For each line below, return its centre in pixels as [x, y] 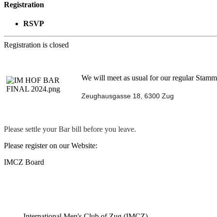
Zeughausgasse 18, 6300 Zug [128, 96]
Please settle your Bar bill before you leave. [70, 129]
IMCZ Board [24, 162]
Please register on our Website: [51, 146]
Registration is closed [36, 45]
